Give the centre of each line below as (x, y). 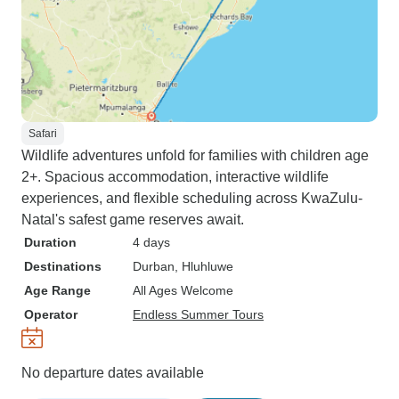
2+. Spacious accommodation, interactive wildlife (175, 177)
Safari (43, 134)
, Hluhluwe (204, 266)
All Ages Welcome (183, 290)
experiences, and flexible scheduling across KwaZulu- (192, 198)
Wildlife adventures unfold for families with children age (195, 155)
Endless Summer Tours (198, 314)
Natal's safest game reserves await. (133, 220)
